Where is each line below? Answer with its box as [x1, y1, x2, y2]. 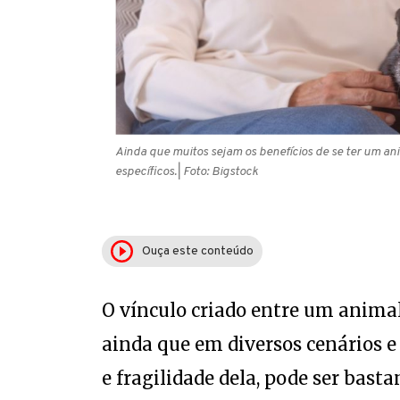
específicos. [114, 163, 177, 179]
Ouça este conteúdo [141, 243, 254, 259]
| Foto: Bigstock [176, 163, 258, 179]
